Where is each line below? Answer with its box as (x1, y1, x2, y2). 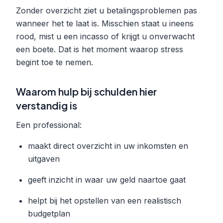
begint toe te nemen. (16, 57, 93, 67)
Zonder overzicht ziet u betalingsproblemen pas (16, 5, 197, 15)
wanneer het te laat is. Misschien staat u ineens (16, 18, 194, 28)
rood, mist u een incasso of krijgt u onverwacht (16, 31, 195, 41)
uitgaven (28, 153, 60, 164)
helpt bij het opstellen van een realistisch (28, 195, 181, 206)
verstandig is (16, 99, 77, 111)
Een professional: (16, 119, 82, 130)
